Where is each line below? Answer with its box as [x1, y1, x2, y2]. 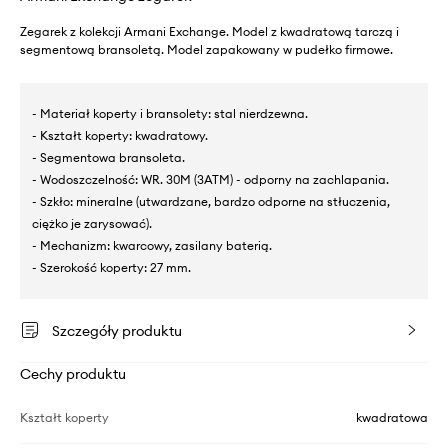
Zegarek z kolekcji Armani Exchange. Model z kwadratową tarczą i [20, 24, 399, 39]
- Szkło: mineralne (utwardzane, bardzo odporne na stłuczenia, [32, 194, 390, 209]
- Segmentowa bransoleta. [32, 150, 185, 165]
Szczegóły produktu [52, 322, 182, 340]
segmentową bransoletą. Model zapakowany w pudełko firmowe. [20, 42, 393, 57]
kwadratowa [356, 410, 428, 425]
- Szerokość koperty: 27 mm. [32, 260, 191, 275]
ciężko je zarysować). [32, 216, 152, 231]
